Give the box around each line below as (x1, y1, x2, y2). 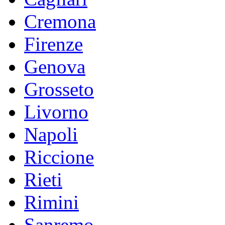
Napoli (24, 123, 78, 145)
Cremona (24, 10, 96, 32)
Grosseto (24, 78, 94, 100)
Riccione (24, 146, 94, 168)
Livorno (24, 100, 88, 123)
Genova (24, 55, 85, 77)
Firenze (24, 33, 83, 55)
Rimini (24, 191, 79, 213)
